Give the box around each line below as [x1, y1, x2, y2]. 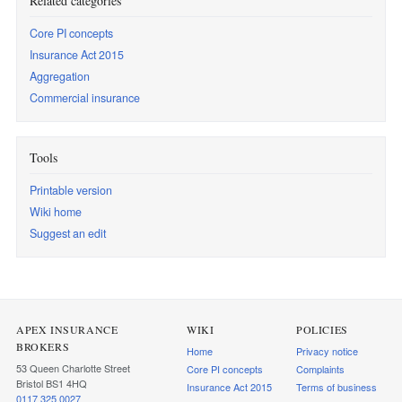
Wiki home [30, 204, 82, 221]
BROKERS [16, 339, 70, 354]
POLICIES [296, 322, 348, 337]
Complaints [296, 362, 345, 377]
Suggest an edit [30, 225, 106, 242]
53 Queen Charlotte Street [16, 361, 130, 376]
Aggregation [30, 68, 90, 85]
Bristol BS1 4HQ [16, 376, 87, 391]
